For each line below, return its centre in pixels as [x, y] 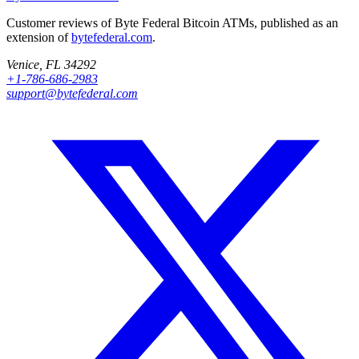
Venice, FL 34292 [51, 64]
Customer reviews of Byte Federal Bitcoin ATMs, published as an [172, 22]
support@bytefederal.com [72, 93]
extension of [39, 37]
